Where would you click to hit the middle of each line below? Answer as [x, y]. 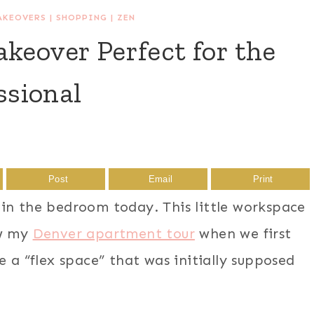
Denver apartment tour [114, 233]
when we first [243, 233]
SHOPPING [81, 18]
